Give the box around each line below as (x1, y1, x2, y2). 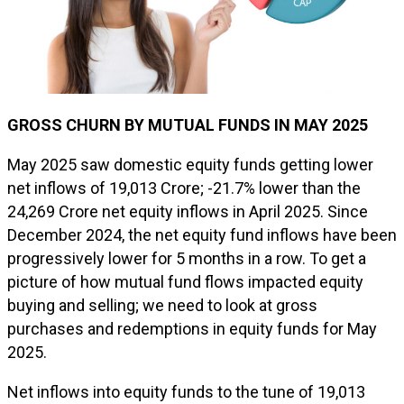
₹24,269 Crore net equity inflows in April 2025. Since (7, 202, 368, 221)
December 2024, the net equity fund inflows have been (7, 225, 397, 244)
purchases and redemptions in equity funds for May (7, 319, 377, 338)
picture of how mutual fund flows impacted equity (7, 272, 363, 291)
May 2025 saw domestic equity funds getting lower (7, 155, 373, 174)
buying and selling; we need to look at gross (7, 296, 317, 315)
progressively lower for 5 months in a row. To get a (7, 249, 366, 268)
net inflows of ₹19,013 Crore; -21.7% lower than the (7, 179, 361, 197)
